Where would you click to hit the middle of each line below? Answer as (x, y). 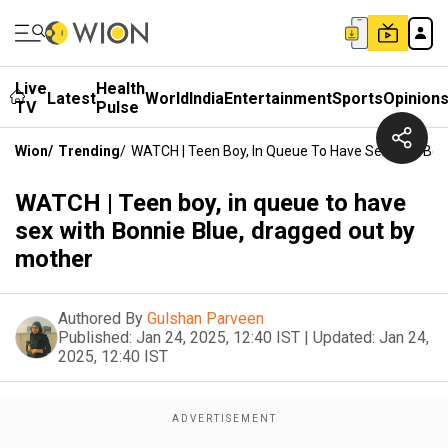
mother (54, 259)
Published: (95, 337)
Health (120, 88)
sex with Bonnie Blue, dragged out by (215, 231)
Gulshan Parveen (205, 318)
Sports (357, 98)
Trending (89, 151)
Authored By (100, 318)
